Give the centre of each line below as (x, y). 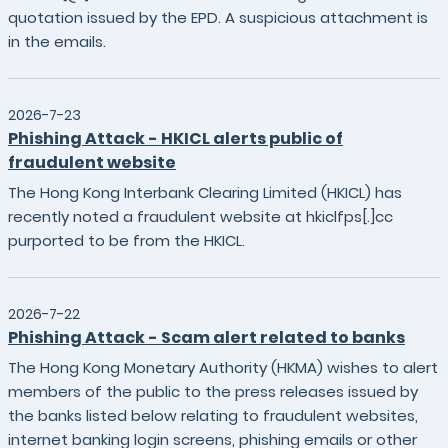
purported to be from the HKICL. (126, 240)
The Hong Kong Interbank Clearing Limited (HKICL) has (205, 192)
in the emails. (57, 41)
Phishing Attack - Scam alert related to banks (206, 337)
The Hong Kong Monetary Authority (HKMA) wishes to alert (223, 367)
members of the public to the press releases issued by (213, 391)
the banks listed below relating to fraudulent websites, (213, 415)
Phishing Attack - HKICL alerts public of (175, 138)
